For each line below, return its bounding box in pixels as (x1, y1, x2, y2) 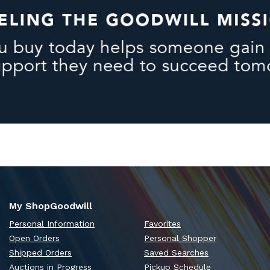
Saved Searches (144, 247, 209, 257)
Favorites (144, 218, 181, 228)
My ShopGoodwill (9, 199, 92, 212)
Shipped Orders (9, 247, 72, 257)
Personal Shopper (144, 233, 216, 243)
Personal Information (9, 218, 95, 228)
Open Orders (9, 233, 60, 243)
